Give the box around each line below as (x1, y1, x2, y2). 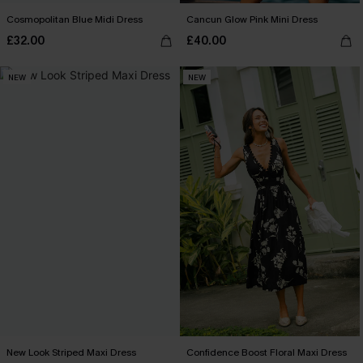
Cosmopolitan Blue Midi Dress (6, 13, 143, 26)
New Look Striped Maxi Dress (6, 346, 136, 359)
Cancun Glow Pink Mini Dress (186, 13, 318, 26)
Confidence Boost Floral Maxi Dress (186, 346, 347, 359)
